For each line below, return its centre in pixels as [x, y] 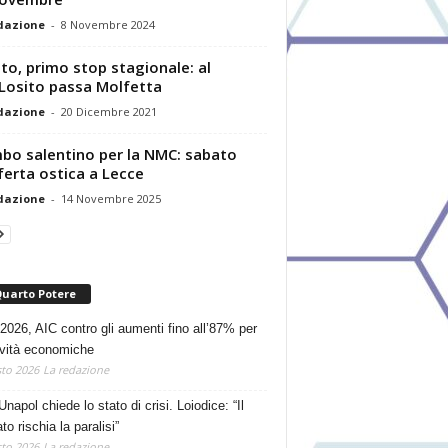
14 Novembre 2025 [110, 198]
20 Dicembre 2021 [108, 111]
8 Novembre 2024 [107, 24]
